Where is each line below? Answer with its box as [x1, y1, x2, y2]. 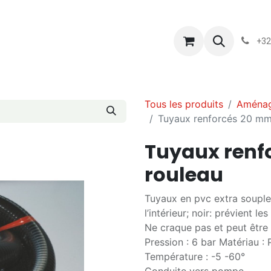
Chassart [51, 35, 90, 47]
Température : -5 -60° [145, 250, 245, 263]
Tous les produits [145, 98, 223, 110]
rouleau [145, 161, 223, 188]
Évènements [109, 35, 163, 47]
